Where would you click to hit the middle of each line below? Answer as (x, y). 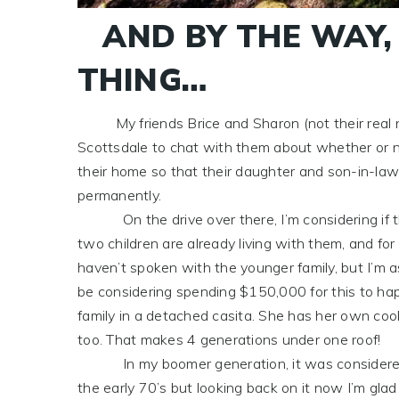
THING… (142, 80)
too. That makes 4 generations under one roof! (229, 339)
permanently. (119, 195)
